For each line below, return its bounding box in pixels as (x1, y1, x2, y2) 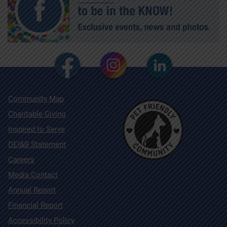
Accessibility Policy (8, 215, 74, 225)
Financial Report (8, 200, 63, 210)
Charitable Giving (8, 109, 65, 119)
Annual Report (8, 185, 56, 195)
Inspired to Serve (8, 124, 65, 134)
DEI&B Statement (8, 139, 66, 149)
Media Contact (8, 170, 58, 179)
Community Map (8, 94, 64, 103)
